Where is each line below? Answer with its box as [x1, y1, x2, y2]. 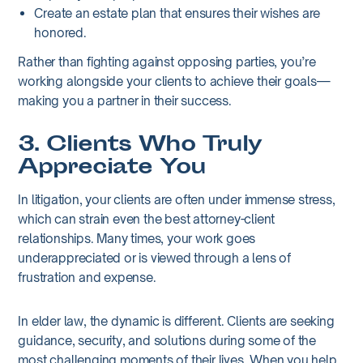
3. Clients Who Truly [18, 130, 263, 162]
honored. [34, 24, 87, 41]
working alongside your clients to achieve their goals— [18, 73, 331, 89]
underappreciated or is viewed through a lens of [18, 250, 291, 266]
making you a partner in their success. [18, 92, 232, 109]
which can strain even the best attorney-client [18, 211, 275, 227]
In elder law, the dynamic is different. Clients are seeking [18, 313, 335, 329]
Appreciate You [18, 152, 207, 185]
